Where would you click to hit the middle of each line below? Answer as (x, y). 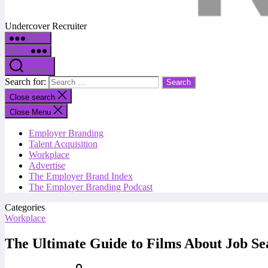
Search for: (27, 82)
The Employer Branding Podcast (91, 187)
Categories (25, 207)
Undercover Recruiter (46, 26)
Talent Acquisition (63, 144)
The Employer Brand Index (81, 176)
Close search (33, 97)
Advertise (47, 165)
